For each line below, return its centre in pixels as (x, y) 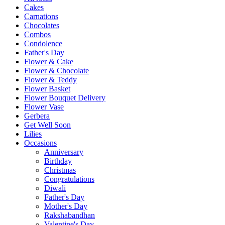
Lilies (33, 134)
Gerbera (37, 116)
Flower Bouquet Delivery (65, 98)
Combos (37, 35)
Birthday (58, 161)
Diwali (55, 188)
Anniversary (64, 152)
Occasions (40, 143)
